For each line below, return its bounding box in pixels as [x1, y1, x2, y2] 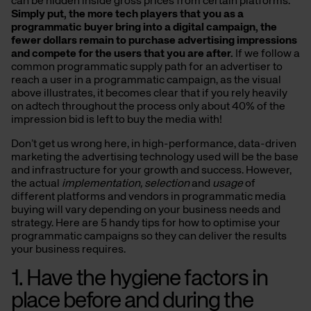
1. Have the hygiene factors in [11, 268, 268, 291]
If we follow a [233, 49, 300, 60]
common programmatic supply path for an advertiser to [11, 62, 283, 74]
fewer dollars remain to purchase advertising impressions [11, 35, 297, 47]
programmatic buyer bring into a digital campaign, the [11, 22, 277, 34]
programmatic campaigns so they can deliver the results [11, 231, 287, 243]
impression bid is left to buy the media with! [11, 115, 222, 126]
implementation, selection [62, 178, 190, 190]
